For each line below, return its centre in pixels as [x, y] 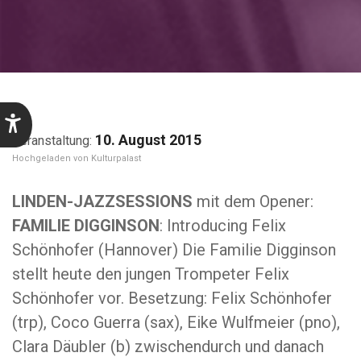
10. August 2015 [148, 140]
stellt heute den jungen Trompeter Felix [151, 274]
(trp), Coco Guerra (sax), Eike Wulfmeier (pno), [176, 322]
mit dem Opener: [253, 201]
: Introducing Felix [223, 226]
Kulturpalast [116, 158]
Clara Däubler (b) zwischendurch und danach [168, 346]
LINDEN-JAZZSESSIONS [102, 201]
